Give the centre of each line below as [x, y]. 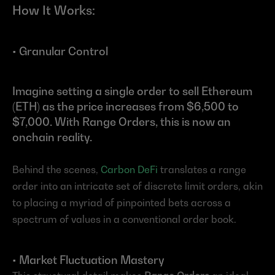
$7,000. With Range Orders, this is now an [122, 122]
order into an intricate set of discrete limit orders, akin [137, 186]
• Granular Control [60, 52]
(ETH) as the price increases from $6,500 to [126, 107]
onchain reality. [52, 137]
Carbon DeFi [129, 170]
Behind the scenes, [56, 170]
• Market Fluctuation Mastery [88, 260]
